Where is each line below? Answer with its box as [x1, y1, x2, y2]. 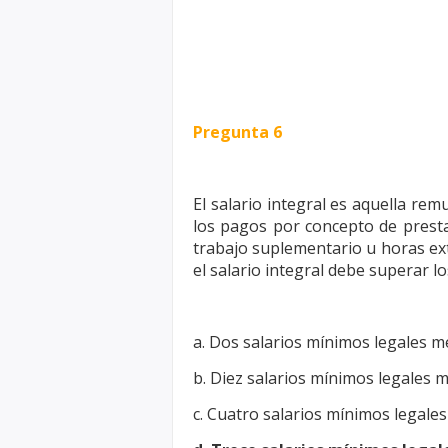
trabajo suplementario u [193, 237, 381, 259]
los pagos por [193, 215, 305, 237]
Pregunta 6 [193, 121, 282, 143]
